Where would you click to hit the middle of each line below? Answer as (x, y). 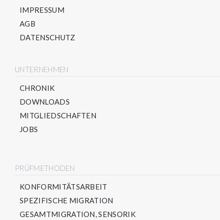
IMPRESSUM (42, 10)
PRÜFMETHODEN (45, 168)
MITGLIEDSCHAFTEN (58, 116)
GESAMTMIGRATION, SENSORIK (78, 214)
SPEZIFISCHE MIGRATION (67, 201)
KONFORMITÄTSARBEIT (64, 187)
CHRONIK (37, 88)
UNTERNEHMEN (42, 69)
